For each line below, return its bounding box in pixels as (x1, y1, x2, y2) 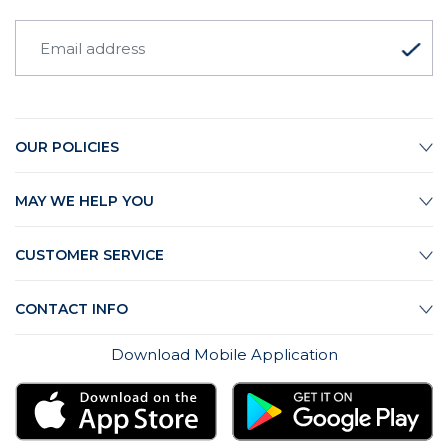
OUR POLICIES (15, 138, 119, 157)
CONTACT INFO (15, 300, 128, 319)
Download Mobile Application (110, 345, 338, 365)
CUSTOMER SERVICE (15, 246, 164, 265)
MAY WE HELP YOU (15, 192, 154, 211)
